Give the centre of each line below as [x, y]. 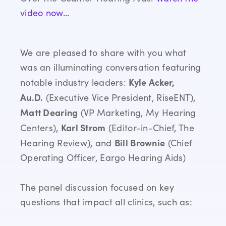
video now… [45, 13]
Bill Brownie [140, 143]
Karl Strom [83, 128]
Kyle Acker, [152, 82]
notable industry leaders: [75, 82]
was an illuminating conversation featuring [111, 67]
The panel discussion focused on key [97, 187]
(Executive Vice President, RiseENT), [119, 98]
